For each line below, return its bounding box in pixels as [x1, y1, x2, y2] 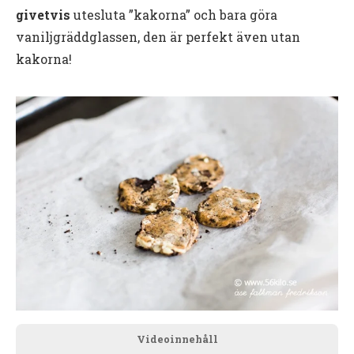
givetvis [16, 6, 70, 23]
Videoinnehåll [136, 333, 218, 346]
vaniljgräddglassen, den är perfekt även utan [16, 28, 300, 45]
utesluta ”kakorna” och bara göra [70, 6, 277, 23]
